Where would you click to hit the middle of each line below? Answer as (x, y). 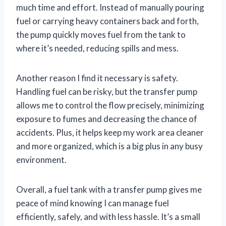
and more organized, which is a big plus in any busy (109, 146)
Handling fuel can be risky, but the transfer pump (107, 92)
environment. (41, 160)
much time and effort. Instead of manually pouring (110, 8)
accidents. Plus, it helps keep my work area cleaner (110, 133)
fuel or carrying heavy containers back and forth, (107, 21)
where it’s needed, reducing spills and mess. (97, 48)
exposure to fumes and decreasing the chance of (107, 119)
